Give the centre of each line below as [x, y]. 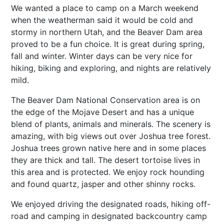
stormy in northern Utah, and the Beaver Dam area [107, 32]
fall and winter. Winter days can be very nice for [102, 56]
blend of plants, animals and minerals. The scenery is [111, 124]
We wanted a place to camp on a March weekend [105, 8]
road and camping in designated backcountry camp [109, 216]
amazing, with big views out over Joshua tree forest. [111, 136]
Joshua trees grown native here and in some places [108, 148]
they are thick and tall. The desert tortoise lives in [105, 160]
